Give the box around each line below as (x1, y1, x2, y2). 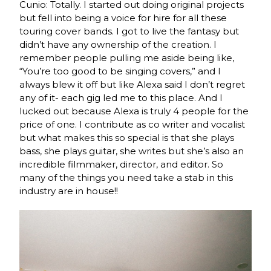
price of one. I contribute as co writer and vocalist (19, 118, 246, 130)
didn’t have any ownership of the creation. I (19, 38, 217, 50)
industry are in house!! (19, 184, 119, 197)
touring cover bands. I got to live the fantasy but (19, 25, 240, 37)
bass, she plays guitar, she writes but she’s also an (19, 145, 244, 157)
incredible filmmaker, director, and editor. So (19, 158, 224, 170)
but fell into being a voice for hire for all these (19, 11, 227, 24)
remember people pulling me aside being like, (19, 51, 235, 64)
